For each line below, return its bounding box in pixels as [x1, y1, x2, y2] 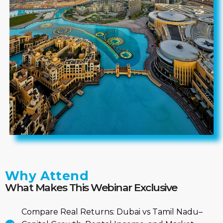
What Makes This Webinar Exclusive [5, 181, 177, 194]
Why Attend [5, 168, 89, 183]
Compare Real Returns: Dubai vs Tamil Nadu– [21, 207, 203, 217]
